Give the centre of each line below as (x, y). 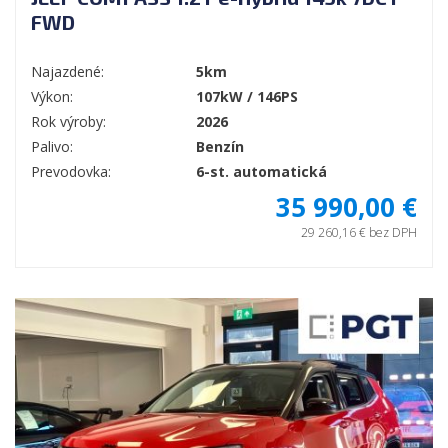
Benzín (220, 147)
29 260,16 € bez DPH (359, 233)
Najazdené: (67, 72)
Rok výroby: (68, 122)
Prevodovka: (71, 172)
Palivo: (52, 147)
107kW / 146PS (247, 97)
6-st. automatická (261, 172)
